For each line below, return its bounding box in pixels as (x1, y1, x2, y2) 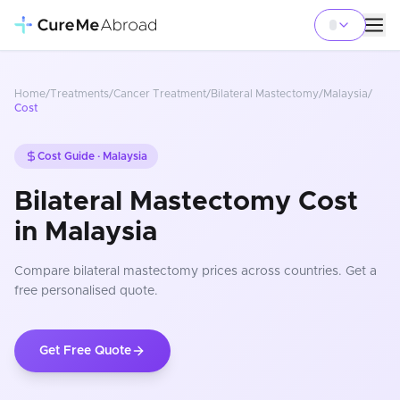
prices (198, 265, 237, 278)
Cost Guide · (37, 151, 103, 162)
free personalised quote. (14, 285, 158, 297)
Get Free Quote (39, 345, 131, 357)
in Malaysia (14, 219, 157, 246)
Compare (14, 265, 73, 278)
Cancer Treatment (113, 88, 206, 99)
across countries (237, 265, 338, 278)
